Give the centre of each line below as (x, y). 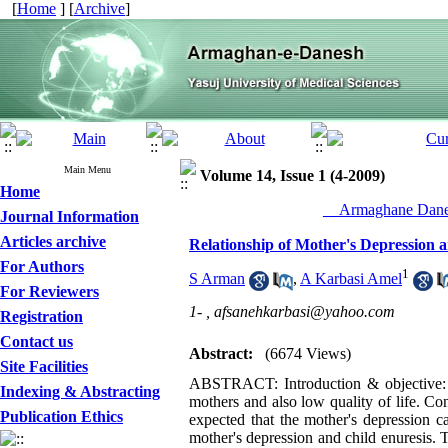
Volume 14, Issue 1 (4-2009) (292, 175)
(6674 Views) (308, 353)
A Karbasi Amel (351, 279)
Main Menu (87, 169)
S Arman (217, 279)
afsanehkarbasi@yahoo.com (304, 311)
